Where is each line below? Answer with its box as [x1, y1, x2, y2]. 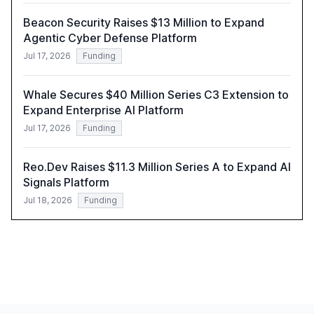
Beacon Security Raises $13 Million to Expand [23, 15, 264, 30]
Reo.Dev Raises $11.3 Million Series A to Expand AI [23, 160, 291, 175]
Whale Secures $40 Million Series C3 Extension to [23, 88, 289, 102]
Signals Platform [23, 175, 109, 190]
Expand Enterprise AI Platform [23, 103, 184, 118]
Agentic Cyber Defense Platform [23, 31, 197, 46]
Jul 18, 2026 [23, 195, 72, 206]
